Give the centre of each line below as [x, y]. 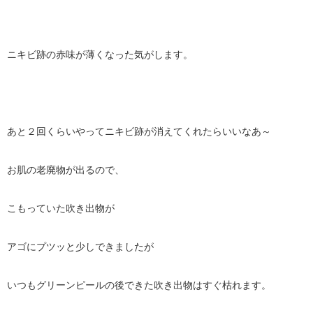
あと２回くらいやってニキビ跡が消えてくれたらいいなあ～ [139, 131]
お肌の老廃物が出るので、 [66, 170]
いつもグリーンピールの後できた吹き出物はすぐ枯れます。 [139, 285]
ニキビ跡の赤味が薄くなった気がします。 [100, 54]
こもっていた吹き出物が [61, 208]
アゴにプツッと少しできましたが [80, 247]
